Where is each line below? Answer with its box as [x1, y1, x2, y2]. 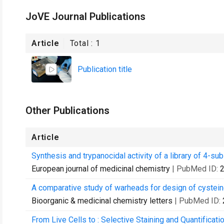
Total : [69, 38, 96, 48]
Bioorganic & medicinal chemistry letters [31, 196, 172, 205]
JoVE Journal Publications [25, 10, 145, 22]
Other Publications [25, 104, 109, 116]
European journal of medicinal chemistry [31, 164, 170, 173]
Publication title [77, 64, 132, 74]
